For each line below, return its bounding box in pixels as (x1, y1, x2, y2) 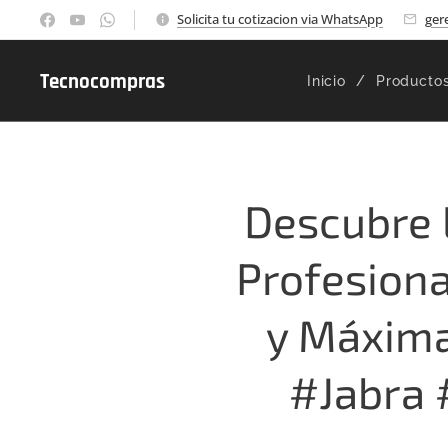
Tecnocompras (40, 68, 165, 95)
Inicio (306, 73, 346, 89)
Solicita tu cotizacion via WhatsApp (177, 9, 383, 28)
